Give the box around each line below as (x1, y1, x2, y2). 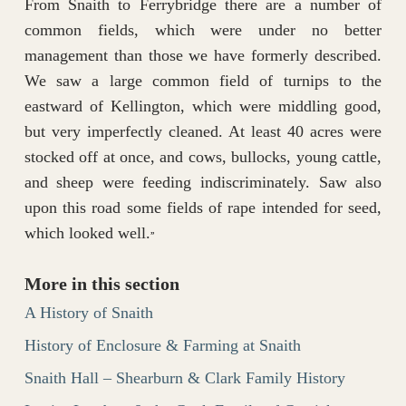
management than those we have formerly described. (24, 46, 382, 65)
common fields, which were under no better (24, 21, 382, 40)
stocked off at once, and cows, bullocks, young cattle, (24, 148, 382, 167)
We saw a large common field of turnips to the (24, 72, 382, 91)
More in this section (24, 274, 179, 295)
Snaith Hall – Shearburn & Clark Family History (24, 369, 345, 388)
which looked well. (24, 224, 150, 243)
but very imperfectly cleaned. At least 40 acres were (24, 122, 382, 141)
